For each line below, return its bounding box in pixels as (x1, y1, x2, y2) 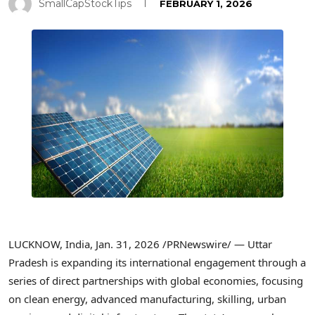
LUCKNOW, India (8, 237, 90, 252)
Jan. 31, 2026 (96, 237, 160, 252)
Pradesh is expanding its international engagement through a (8, 255, 306, 270)
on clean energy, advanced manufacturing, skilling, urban (8, 292, 286, 307)
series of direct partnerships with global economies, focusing (8, 274, 303, 288)
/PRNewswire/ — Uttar (160, 237, 272, 252)
